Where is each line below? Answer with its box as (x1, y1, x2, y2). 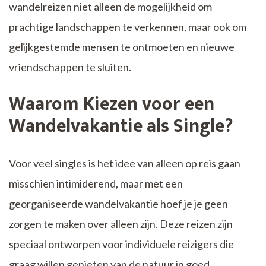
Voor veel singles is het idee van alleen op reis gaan (9, 157, 240, 170)
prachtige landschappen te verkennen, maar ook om (9, 20, 246, 34)
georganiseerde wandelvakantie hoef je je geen (9, 197, 228, 211)
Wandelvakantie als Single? (9, 110, 233, 142)
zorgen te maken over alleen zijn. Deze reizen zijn (9, 217, 233, 231)
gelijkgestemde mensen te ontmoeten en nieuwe (9, 40, 235, 54)
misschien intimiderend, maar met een (9, 177, 183, 191)
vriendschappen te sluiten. (9, 61, 131, 74)
